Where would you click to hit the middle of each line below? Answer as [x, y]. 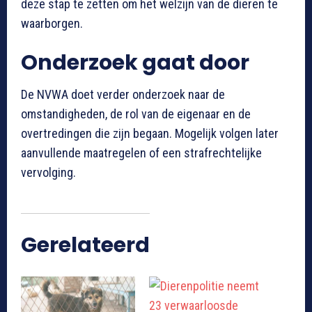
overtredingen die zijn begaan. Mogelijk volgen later [150, 134]
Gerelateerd [85, 245]
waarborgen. [52, 24]
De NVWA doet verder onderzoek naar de [123, 95]
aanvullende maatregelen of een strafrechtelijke [141, 153]
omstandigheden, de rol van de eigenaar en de [136, 114]
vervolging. [48, 173]
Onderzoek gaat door [135, 63]
